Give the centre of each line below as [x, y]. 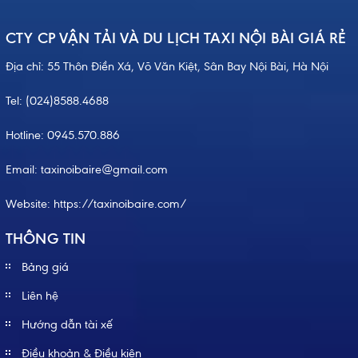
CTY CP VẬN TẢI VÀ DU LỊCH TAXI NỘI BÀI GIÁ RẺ [176, 38]
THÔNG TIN [46, 239]
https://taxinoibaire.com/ [120, 204]
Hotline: [26, 135]
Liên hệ [40, 296]
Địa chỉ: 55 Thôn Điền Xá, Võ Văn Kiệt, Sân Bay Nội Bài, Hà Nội [167, 67]
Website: [30, 204]
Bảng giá [45, 267]
